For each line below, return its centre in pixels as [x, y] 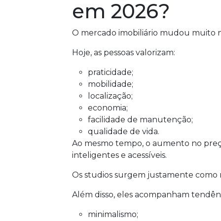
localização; [110, 96]
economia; [108, 108]
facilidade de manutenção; [140, 120]
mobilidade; [110, 84]
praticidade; [110, 72]
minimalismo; [113, 214]
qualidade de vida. [124, 131]
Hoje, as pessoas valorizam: [124, 53]
